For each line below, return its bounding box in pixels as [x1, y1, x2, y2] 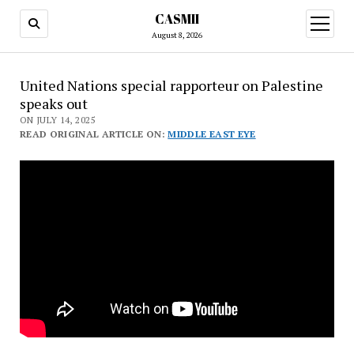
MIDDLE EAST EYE [168, 128, 256, 140]
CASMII [155, 10, 199, 28]
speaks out [19, 94, 88, 113]
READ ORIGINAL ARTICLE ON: [19, 128, 168, 140]
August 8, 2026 [152, 30, 202, 40]
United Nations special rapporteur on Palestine [19, 76, 323, 95]
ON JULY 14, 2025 [19, 114, 96, 126]
